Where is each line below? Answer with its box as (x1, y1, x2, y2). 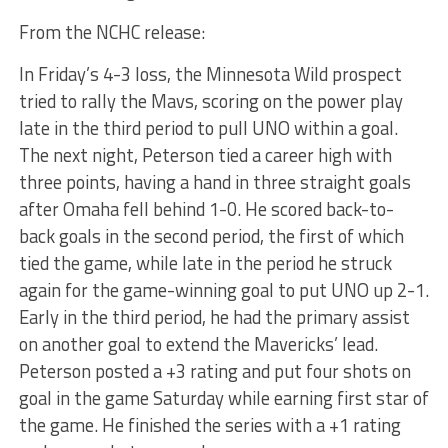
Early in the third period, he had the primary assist (18, 303, 410, 332)
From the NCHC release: (18, 18, 205, 47)
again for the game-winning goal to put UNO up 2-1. (18, 276, 429, 305)
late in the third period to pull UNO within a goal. (18, 114, 398, 143)
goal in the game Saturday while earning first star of (18, 384, 429, 413)
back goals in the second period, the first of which (18, 222, 404, 251)
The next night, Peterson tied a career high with (18, 141, 392, 170)
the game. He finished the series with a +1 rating (18, 411, 401, 440)
